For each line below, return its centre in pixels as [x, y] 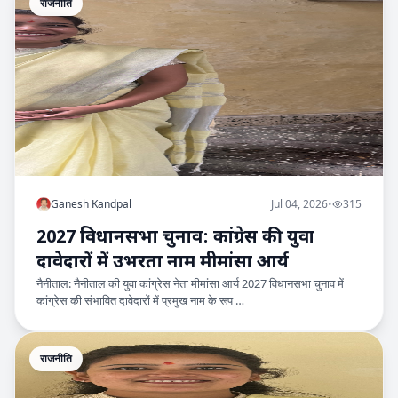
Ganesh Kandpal [91, 204]
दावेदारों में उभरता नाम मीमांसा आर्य [163, 263]
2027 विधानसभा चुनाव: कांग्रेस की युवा [175, 238]
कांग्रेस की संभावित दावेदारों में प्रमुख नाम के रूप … [140, 300]
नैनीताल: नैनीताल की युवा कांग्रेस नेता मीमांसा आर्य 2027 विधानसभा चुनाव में [190, 283]
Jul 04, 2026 [299, 204]
